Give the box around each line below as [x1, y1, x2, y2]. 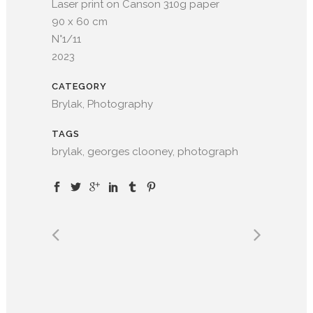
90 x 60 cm [52, 15, 108, 28]
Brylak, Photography [52, 97, 153, 110]
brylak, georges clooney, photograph [52, 145, 238, 158]
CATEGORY [52, 80, 107, 92]
